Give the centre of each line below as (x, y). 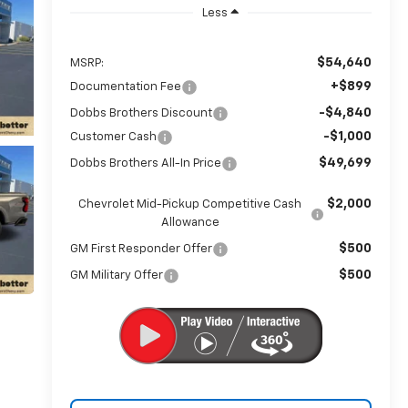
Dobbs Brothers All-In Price (145, 163)
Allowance (190, 222)
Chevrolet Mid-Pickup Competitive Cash (190, 204)
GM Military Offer (116, 275)
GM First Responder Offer (141, 249)
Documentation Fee (125, 87)
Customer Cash (113, 137)
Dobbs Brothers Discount (141, 113)
